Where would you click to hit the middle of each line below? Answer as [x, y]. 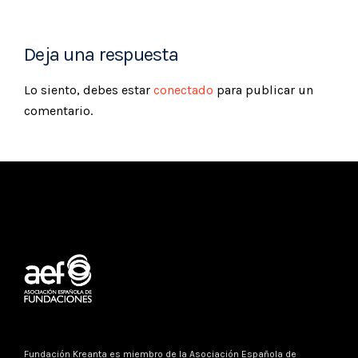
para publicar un [263, 89]
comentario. [58, 110]
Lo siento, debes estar [89, 89]
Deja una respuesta [101, 54]
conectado [183, 89]
